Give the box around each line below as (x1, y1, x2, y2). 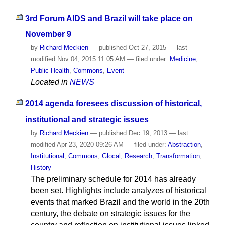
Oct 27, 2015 (126, 43, 168, 51)
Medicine (169, 55, 196, 63)
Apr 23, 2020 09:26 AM (55, 140, 126, 148)
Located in (30, 77, 68, 86)
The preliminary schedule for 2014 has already (30, 174, 196, 183)
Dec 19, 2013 (126, 129, 169, 137)
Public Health (30, 66, 69, 74)
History (30, 163, 51, 171)
